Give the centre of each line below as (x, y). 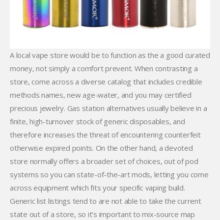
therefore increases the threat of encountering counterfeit (105, 135)
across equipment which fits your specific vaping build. (97, 188)
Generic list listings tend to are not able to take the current (106, 201)
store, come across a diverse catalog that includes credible (106, 82)
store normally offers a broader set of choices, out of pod (104, 161)
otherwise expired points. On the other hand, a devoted (101, 148)
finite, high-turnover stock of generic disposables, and (97, 121)
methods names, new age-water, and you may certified (101, 95)
